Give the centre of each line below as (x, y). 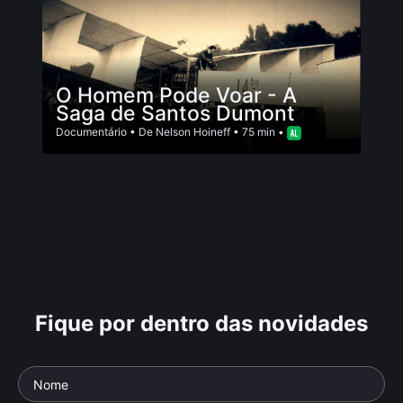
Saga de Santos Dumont (175, 113)
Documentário (91, 132)
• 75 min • (259, 132)
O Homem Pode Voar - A (176, 95)
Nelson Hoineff (193, 132)
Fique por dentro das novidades (201, 323)
